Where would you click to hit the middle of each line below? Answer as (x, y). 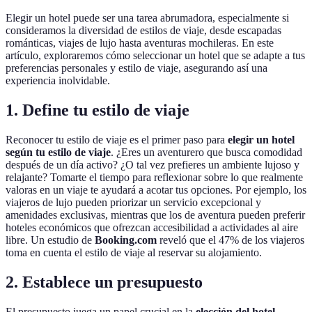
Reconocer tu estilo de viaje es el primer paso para (117, 140)
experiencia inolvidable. (58, 81)
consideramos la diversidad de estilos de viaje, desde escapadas (143, 31)
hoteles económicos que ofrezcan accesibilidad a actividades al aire (152, 228)
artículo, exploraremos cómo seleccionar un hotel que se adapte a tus (155, 56)
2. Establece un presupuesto (104, 282)
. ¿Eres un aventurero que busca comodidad (206, 153)
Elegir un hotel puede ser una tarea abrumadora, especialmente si (147, 18)
